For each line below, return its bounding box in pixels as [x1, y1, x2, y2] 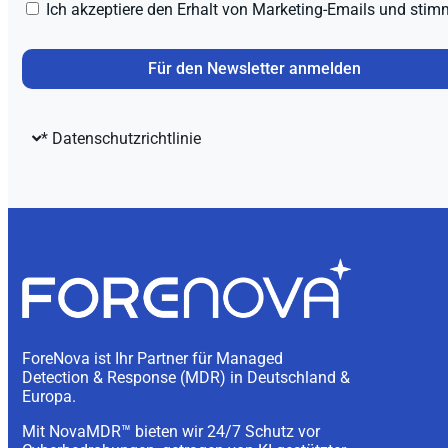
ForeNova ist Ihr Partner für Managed [22, 349, 283, 369]
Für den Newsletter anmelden [147, 59, 361, 79]
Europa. [22, 387, 76, 407]
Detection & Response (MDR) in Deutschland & [22, 368, 350, 388]
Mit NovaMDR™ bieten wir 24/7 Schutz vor [22, 422, 320, 442]
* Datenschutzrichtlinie [41, 129, 201, 149]
